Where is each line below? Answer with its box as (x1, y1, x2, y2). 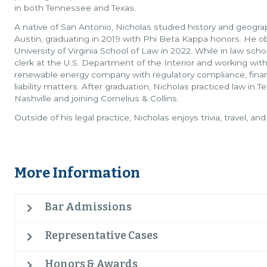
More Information (14, 164, 140, 181)
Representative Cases (45, 229, 158, 242)
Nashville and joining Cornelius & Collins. (14, 94, 179, 103)
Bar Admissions (45, 200, 132, 213)
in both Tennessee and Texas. (14, 3, 136, 13)
